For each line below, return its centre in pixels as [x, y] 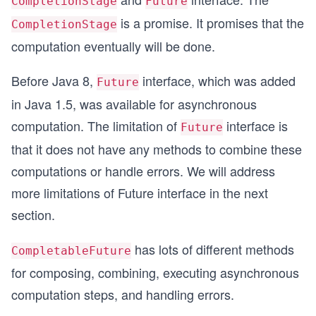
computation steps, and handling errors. [123, 294]
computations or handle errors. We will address [143, 171]
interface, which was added [217, 80]
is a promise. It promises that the [211, 23]
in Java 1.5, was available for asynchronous [134, 104]
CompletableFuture [71, 251]
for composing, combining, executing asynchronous [155, 272]
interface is [255, 126]
